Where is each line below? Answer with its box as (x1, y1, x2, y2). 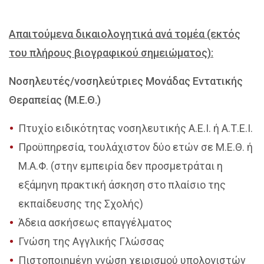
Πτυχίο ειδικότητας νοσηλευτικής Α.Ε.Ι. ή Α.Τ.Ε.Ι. (18, 122, 253, 134)
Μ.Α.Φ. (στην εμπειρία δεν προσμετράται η (18, 160, 223, 172)
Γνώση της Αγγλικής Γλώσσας (18, 235, 164, 247)
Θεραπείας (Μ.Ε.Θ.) (9, 94, 101, 106)
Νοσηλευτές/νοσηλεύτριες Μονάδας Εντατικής (9, 75, 243, 87)
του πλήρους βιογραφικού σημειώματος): (9, 47, 213, 59)
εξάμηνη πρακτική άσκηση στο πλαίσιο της (18, 179, 226, 191)
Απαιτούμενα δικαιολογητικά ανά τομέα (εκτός (9, 28, 240, 40)
